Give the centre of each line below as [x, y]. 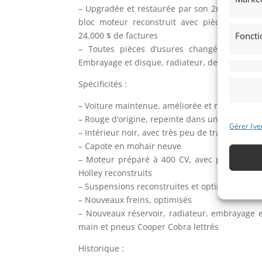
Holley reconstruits [116, 173]
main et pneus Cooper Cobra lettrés [149, 226]
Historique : [101, 248]
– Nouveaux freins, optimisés [135, 199]
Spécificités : [103, 84]
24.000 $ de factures [118, 35]
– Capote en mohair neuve [130, 146]
